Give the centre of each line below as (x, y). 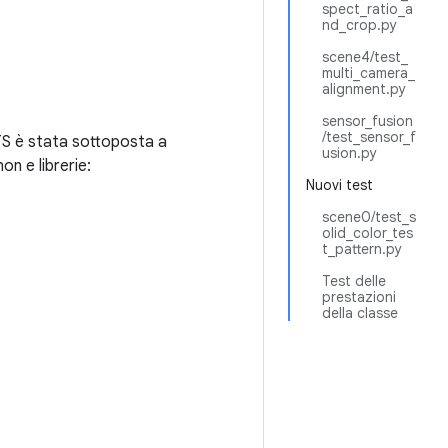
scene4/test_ (365, 57)
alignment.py (364, 89)
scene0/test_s (369, 217)
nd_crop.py (359, 25)
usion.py (349, 153)
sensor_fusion (367, 121)
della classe (360, 313)
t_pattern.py (362, 249)
